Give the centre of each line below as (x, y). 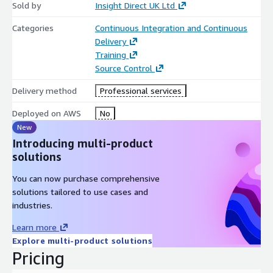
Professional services (140, 90)
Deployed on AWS (47, 113)
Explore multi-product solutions (82, 240)
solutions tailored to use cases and (80, 191)
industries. (32, 205)
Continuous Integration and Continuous (171, 27)
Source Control (123, 68)
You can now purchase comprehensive (86, 178)
